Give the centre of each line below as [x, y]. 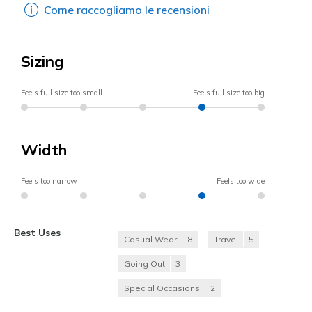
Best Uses [37, 232]
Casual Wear [150, 239]
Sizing [42, 61]
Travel [226, 239]
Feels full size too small [62, 92]
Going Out [145, 263]
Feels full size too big [229, 92]
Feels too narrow [49, 181]
